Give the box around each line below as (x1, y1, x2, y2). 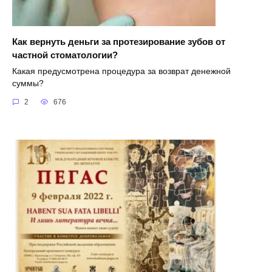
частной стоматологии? (12, 49, 118, 60)
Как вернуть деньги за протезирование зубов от (12, 36, 225, 47)
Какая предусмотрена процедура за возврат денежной (12, 66, 231, 76)
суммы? (12, 78, 44, 88)
